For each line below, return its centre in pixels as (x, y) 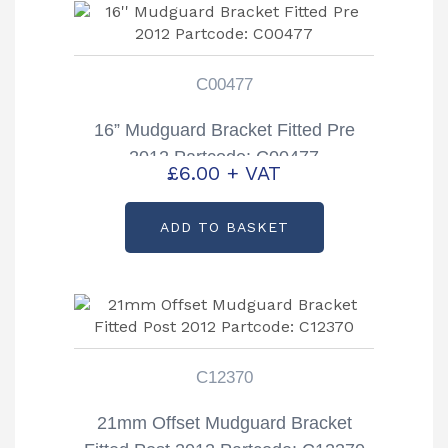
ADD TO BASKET (224, 227)
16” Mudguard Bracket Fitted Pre (224, 130)
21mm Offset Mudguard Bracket (224, 423)
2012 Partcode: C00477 (224, 157)
